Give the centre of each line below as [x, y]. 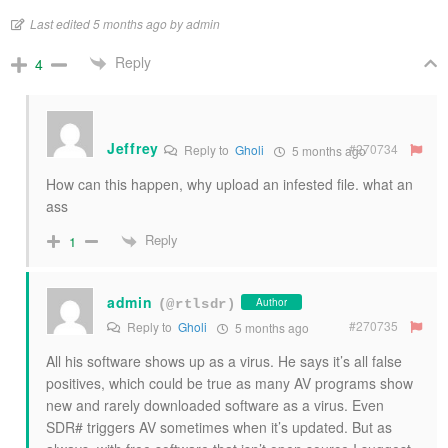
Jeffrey [133, 148]
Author [271, 301]
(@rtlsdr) [196, 303]
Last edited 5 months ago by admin [125, 23]
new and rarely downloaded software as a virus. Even [215, 404]
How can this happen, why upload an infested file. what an [229, 184]
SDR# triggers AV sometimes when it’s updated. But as [219, 426]
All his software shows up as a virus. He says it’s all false [224, 360]
